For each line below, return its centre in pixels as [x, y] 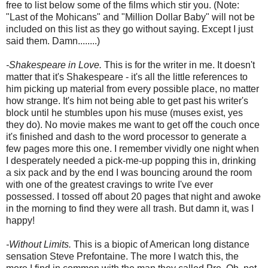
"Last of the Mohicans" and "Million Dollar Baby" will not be [130, 17]
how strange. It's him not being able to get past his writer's [127, 100]
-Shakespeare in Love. [54, 65]
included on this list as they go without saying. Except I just [130, 29]
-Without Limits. [39, 244]
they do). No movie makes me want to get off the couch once [133, 124]
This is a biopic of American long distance [160, 244]
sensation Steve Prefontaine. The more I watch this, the [122, 256]
